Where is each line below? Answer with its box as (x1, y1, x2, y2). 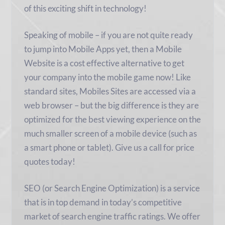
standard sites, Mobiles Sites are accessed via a (24, 86, 196, 97)
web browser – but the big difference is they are (24, 100, 199, 111)
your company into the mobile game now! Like (24, 72, 191, 83)
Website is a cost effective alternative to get (24, 58, 184, 69)
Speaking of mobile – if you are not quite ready (24, 30, 193, 41)
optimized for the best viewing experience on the (24, 114, 201, 125)
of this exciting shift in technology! (24, 3, 147, 14)
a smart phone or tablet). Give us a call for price (24, 142, 194, 153)
